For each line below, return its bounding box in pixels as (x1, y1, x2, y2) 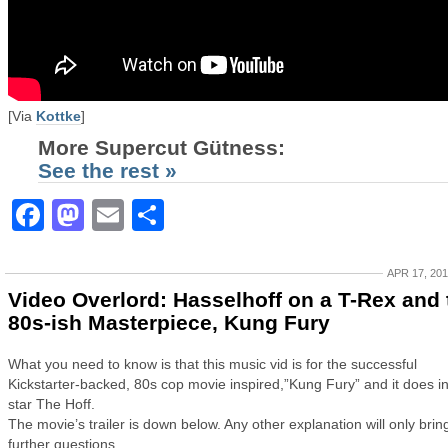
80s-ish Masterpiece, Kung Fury (8, 311, 330, 334)
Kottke (36, 108, 81, 124)
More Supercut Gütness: (38, 136, 291, 159)
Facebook (44, 197, 196, 233)
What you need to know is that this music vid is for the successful (8, 356, 417, 372)
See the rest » (38, 159, 177, 182)
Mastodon (84, 197, 238, 233)
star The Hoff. (8, 396, 95, 412)
